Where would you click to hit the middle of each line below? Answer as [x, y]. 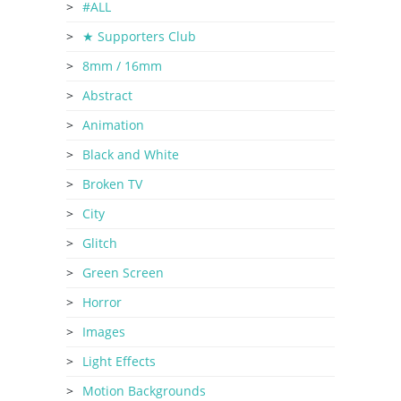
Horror [102, 302]
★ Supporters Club [139, 36]
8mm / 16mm [122, 65]
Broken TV [112, 183]
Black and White [131, 154]
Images [104, 331]
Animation [113, 124]
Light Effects [119, 361]
